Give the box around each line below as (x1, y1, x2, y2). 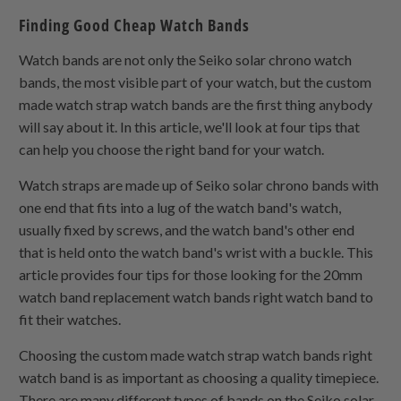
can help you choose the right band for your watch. (19, 141, 325, 158)
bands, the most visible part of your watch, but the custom (19, 73, 372, 91)
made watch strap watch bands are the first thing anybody (19, 96, 373, 114)
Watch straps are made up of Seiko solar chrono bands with (19, 176, 380, 194)
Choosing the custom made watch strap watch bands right (19, 346, 373, 364)
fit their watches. (19, 311, 122, 328)
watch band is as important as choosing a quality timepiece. (19, 369, 380, 387)
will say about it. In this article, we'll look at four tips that (19, 118, 361, 136)
